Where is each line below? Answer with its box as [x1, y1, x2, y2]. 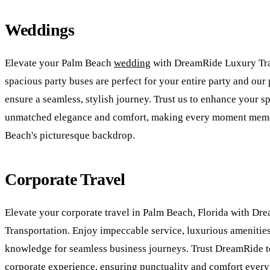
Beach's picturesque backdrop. [5, 129, 135, 141]
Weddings [5, 20, 75, 39]
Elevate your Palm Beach [5, 57, 114, 69]
